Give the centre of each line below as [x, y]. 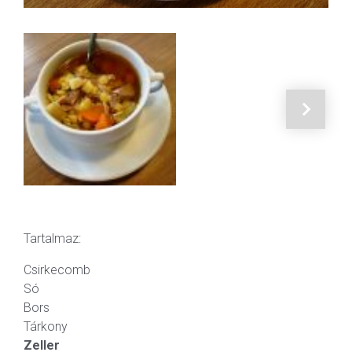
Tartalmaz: [52, 239]
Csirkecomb [57, 270]
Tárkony [46, 327]
